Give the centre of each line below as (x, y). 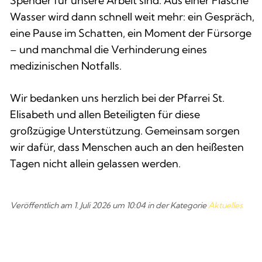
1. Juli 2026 (92, 205)
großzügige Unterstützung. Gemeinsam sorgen (125, 130)
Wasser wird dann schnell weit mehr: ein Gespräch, (132, 16)
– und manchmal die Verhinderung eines (108, 49)
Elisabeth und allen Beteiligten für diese (105, 114)
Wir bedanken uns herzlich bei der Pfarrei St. (117, 98)
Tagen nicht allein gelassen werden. (95, 163)
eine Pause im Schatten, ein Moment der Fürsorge (131, 33)
